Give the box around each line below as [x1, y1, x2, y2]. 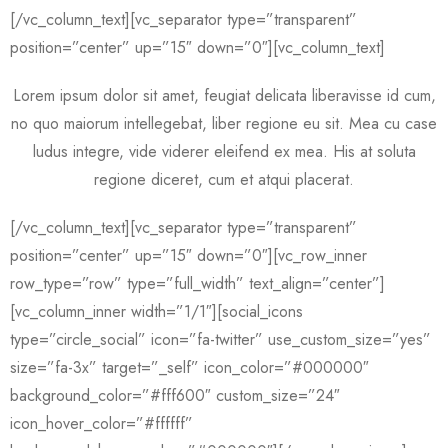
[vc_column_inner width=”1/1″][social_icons [10, 300, 303, 323]
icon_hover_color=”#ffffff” [10, 412, 193, 435]
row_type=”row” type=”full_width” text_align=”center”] [10, 272, 385, 295]
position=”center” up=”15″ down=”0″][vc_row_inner [10, 244, 367, 267]
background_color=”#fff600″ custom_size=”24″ [10, 384, 340, 407]
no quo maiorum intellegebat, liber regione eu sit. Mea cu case [11, 112, 437, 135]
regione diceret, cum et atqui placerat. [94, 168, 354, 191]
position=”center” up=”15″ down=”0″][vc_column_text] [10, 36, 385, 59]
